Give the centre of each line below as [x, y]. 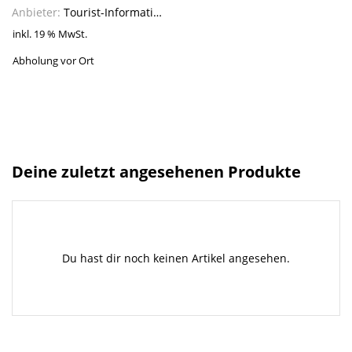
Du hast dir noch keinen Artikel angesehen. [176, 258]
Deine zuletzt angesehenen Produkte [156, 172]
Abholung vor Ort [54, 61]
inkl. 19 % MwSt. [50, 34]
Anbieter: [38, 12]
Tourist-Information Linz [108, 12]
